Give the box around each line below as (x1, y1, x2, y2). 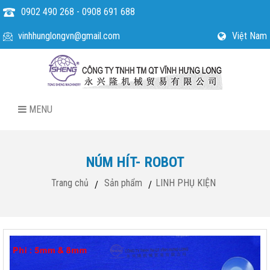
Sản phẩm (104, 177, 142, 189)
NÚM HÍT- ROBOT (86, 154, 184, 171)
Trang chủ (51, 177, 89, 189)
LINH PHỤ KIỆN (155, 177, 216, 189)
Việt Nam (232, 30, 267, 42)
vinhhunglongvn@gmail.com (18, 30, 120, 42)
